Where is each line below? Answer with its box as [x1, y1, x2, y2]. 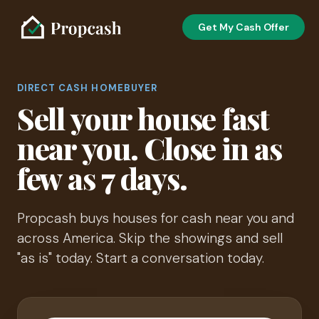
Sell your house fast [17, 98, 269, 139]
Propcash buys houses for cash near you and [17, 209, 294, 228]
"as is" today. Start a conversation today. [17, 249, 264, 268]
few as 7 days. [17, 158, 187, 199]
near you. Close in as [17, 128, 282, 169]
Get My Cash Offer [198, 21, 289, 34]
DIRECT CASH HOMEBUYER [17, 82, 157, 95]
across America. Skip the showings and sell [17, 229, 283, 248]
